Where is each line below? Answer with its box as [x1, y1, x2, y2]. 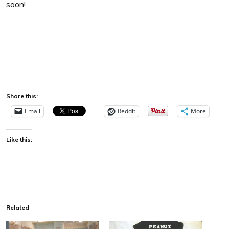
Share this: [6, 91, 38, 100]
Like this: [6, 135, 32, 143]
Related [6, 203, 29, 211]
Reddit [118, 106, 135, 116]
